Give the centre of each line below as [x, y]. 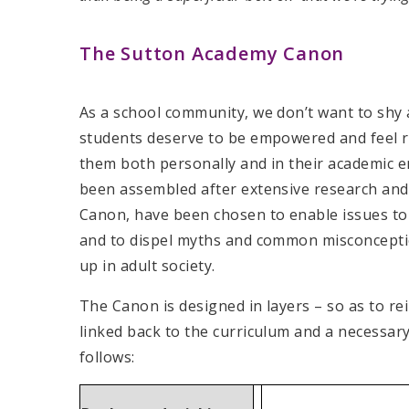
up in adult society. [147, 266]
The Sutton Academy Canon [212, 53]
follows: [107, 357]
